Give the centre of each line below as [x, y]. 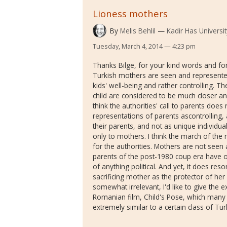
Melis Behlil [138, 30]
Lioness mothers [130, 14]
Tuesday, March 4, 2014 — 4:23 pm [144, 46]
